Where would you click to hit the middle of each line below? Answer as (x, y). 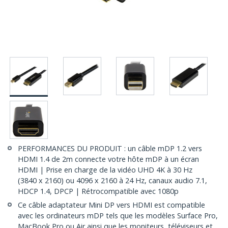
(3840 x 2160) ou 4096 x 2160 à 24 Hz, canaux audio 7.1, (112, 181)
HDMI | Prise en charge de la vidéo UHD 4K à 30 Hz (105, 170)
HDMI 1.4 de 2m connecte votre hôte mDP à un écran (108, 159)
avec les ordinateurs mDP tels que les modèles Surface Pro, (118, 216)
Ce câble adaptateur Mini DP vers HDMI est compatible (111, 205)
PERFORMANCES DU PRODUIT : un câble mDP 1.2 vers (110, 149)
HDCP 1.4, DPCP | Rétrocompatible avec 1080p (98, 191)
